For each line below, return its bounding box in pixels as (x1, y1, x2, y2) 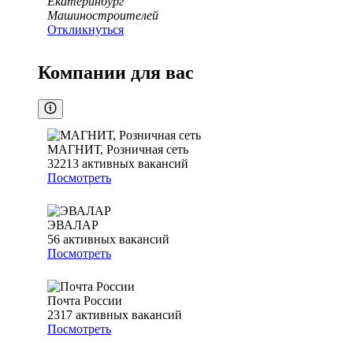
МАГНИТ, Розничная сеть (47, 143, 188, 157)
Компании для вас (38, 62, 194, 84)
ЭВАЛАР (47, 218, 98, 232)
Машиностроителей (47, 9, 158, 23)
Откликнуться (47, 23, 124, 37)
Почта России (47, 294, 122, 308)
